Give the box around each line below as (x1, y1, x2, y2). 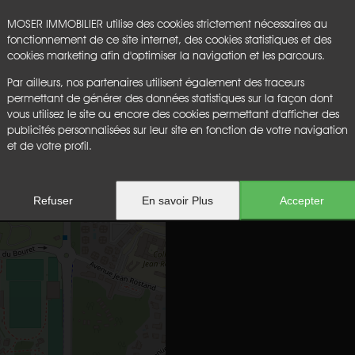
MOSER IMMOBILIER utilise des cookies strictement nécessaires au (6, 17, 327, 31)
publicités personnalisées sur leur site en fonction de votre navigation (6, 124, 348, 137)
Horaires (95, 138, 154, 158)
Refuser (33, 194, 74, 208)
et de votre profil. (6, 139, 92, 153)
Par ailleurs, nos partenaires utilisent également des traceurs (6, 76, 304, 90)
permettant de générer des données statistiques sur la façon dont (6, 92, 333, 105)
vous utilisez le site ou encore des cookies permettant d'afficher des (6, 108, 339, 121)
